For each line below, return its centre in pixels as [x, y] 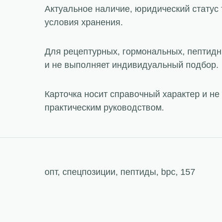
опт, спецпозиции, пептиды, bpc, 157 [120, 172]
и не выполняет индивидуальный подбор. [131, 65]
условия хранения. [83, 22]
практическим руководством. [104, 108]
